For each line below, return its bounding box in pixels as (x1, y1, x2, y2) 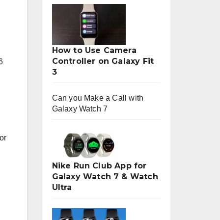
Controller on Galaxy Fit (52, 56, 154, 66)
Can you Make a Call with (52, 94, 144, 102)
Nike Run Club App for (52, 161, 147, 170)
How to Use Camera (52, 46, 137, 55)
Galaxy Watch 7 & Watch (52, 172, 158, 181)
